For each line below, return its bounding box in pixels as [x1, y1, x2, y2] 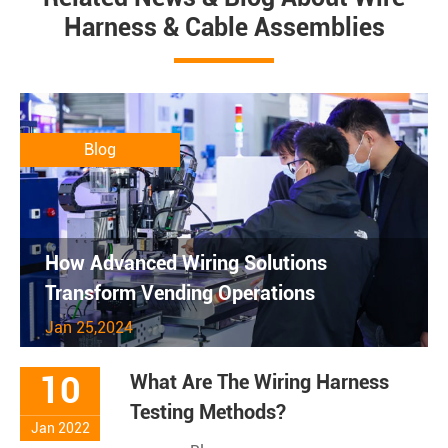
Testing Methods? [130, 399, 286, 424]
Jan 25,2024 [45, 317, 133, 337]
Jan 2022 [30, 419, 90, 436]
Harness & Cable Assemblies [63, 12, 385, 42]
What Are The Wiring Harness [130, 369, 389, 394]
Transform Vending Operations [45, 280, 315, 305]
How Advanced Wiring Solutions [45, 250, 327, 275]
